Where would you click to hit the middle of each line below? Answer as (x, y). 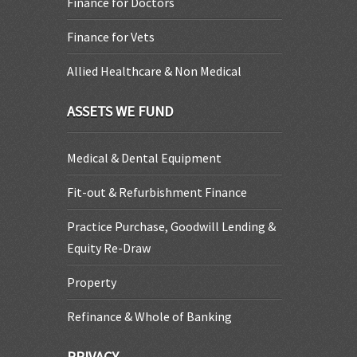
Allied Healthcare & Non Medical (154, 71)
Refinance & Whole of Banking (149, 316)
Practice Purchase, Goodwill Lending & (171, 226)
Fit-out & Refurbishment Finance (157, 192)
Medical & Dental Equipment (144, 158)
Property (92, 282)
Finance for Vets (111, 37)
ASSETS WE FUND (120, 111)
